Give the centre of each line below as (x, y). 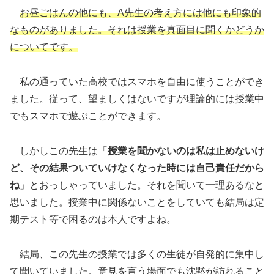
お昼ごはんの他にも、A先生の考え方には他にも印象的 (140, 13)
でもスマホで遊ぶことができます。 (88, 116)
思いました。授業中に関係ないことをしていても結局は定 (137, 202)
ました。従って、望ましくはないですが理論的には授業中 (137, 99)
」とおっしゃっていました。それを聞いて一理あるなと (142, 185)
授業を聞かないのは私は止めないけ (186, 150)
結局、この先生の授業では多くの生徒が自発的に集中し (137, 254)
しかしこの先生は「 (59, 150)
